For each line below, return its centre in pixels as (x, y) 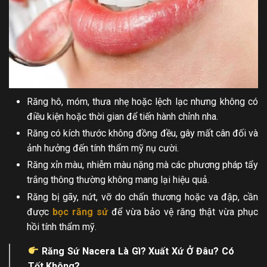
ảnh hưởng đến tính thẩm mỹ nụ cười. (103, 148)
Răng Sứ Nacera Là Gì (90, 251)
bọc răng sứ (80, 212)
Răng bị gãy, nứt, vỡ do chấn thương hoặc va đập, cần (142, 197)
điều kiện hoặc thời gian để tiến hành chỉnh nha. (122, 117)
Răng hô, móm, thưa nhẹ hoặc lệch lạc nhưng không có (142, 102)
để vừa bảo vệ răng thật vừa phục (183, 212)
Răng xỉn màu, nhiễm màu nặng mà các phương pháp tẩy (142, 165)
